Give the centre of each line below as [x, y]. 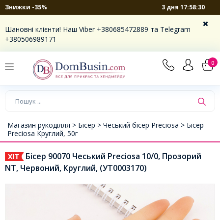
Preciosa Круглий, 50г [43, 133]
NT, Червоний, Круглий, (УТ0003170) [76, 168]
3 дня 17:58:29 [183, 7]
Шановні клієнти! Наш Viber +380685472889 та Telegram [98, 29]
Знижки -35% [26, 7]
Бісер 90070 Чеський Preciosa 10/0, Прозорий [112, 156]
